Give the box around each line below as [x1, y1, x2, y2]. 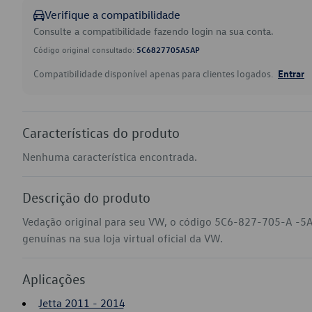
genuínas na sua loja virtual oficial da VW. [22, 231, 223, 245]
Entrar [278, 67, 304, 79]
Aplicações [22, 270, 86, 287]
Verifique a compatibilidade [45, 8, 180, 22]
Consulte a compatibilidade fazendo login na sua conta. [33, 24, 274, 38]
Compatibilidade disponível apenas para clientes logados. [33, 67, 275, 80]
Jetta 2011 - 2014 [38, 296, 125, 310]
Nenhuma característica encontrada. [22, 150, 197, 164]
